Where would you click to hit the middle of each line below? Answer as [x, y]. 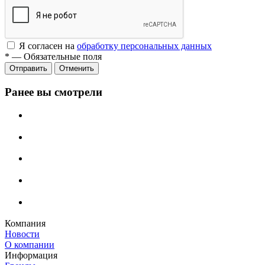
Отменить [77, 69]
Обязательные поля [63, 57]
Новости [22, 234]
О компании [30, 245]
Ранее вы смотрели [54, 92]
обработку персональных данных [144, 46]
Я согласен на [48, 46]
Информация [31, 256]
